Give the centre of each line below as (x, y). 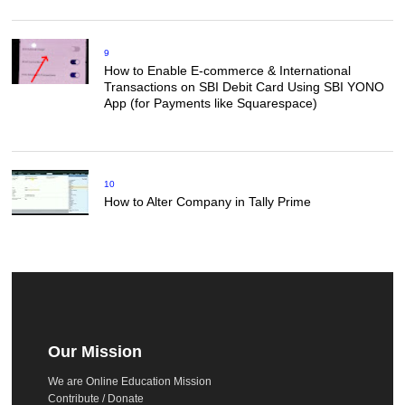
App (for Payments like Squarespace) (210, 103)
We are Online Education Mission (130, 381)
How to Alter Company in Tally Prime (207, 201)
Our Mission (95, 351)
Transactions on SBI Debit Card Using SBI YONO (244, 86)
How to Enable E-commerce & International (227, 70)
